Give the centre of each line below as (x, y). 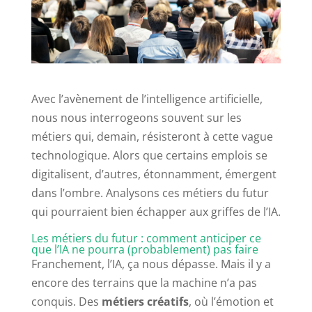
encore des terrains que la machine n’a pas (144, 283)
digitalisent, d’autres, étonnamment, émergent (154, 174)
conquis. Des (66, 302)
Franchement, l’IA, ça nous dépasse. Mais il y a (151, 264)
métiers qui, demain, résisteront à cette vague (152, 137)
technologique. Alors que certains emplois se (149, 156)
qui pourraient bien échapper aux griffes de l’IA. (156, 212)
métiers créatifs (145, 302)
